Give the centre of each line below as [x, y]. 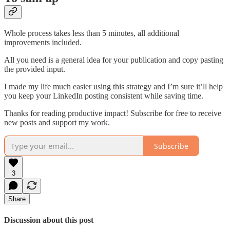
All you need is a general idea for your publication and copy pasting [114, 60]
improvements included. [43, 43]
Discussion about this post [49, 220]
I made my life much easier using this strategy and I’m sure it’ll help [113, 87]
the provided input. [35, 69]
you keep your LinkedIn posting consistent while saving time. [104, 96]
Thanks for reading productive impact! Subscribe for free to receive [113, 113]
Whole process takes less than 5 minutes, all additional [92, 33]
